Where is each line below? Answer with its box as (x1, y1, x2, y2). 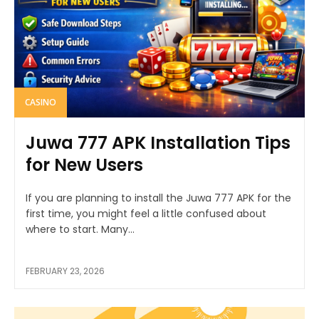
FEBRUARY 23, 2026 (26, 264, 105, 277)
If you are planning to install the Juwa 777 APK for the (26, 190, 291, 205)
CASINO (25, 95, 56, 108)
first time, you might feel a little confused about (26, 206, 266, 221)
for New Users (26, 152, 143, 177)
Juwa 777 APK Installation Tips (26, 130, 291, 155)
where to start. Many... (26, 221, 135, 236)
